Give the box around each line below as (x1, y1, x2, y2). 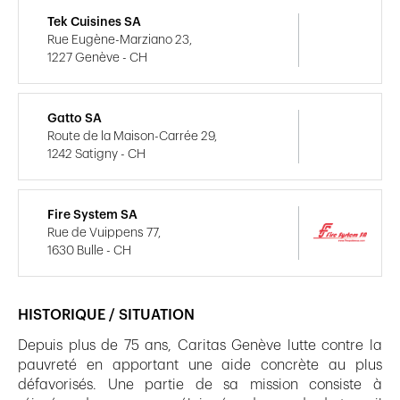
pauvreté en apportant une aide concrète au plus (18, 357, 382, 372)
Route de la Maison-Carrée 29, (47, 129, 217, 143)
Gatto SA (47, 112, 102, 125)
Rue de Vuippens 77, (47, 226, 161, 239)
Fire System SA (47, 208, 137, 221)
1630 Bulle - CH (47, 244, 131, 257)
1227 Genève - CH (47, 51, 147, 64)
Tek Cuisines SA (47, 15, 141, 29)
